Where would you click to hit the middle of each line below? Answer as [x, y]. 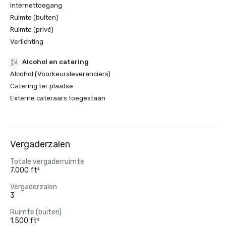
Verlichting [27, 42]
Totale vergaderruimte [47, 162]
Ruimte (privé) [32, 30]
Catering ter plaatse [42, 86]
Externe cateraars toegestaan [58, 98]
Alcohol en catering [55, 62]
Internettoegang [36, 5]
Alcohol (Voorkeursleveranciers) [60, 74]
